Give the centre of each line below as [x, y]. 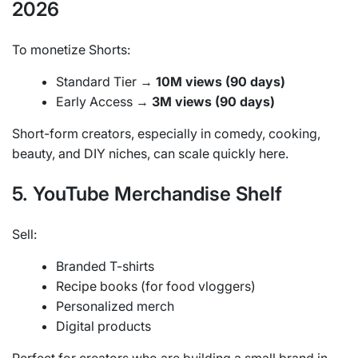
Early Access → [104, 102]
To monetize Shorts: [71, 50]
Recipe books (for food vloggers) [156, 286]
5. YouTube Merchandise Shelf [147, 194]
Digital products [103, 326]
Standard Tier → [106, 82]
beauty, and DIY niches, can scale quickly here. [150, 154]
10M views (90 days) [221, 82]
